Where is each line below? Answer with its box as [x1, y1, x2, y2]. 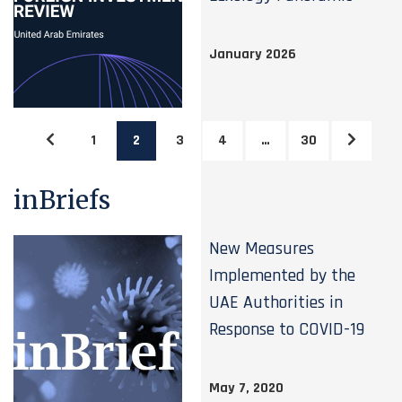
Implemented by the [209, 264, 356, 287]
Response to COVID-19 [209, 318, 365, 341]
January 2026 [209, 45, 297, 64]
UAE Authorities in [209, 291, 344, 314]
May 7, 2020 [209, 379, 284, 398]
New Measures [209, 237, 315, 260]
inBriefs [13, 184, 110, 216]
